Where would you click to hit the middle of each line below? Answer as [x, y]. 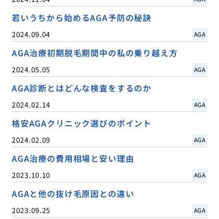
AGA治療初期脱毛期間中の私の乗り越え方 [95, 53]
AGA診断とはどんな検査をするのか [82, 88]
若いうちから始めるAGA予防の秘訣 [82, 17]
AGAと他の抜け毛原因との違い [73, 194]
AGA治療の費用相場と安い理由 [73, 159]
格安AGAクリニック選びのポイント [82, 123]
